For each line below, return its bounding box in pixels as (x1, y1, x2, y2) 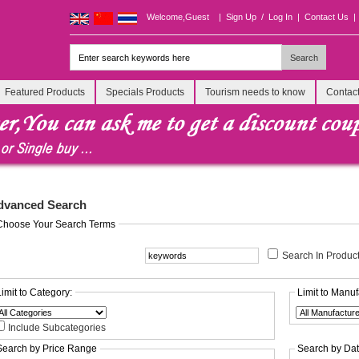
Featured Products (5, 87, 85, 98)
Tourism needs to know (205, 87, 305, 98)
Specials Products (106, 87, 184, 98)
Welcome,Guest (147, 12, 209, 22)
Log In (268, 12, 292, 22)
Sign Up (226, 12, 256, 22)
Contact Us (305, 12, 349, 22)
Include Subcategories (8, 321, 107, 333)
